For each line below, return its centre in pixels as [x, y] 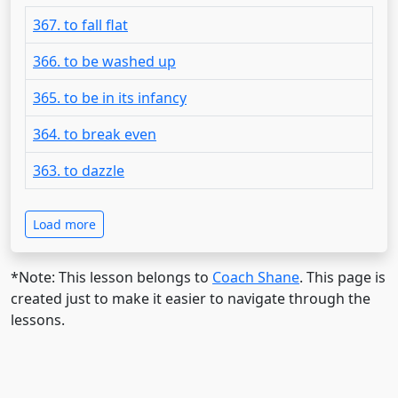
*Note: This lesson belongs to [111, 277]
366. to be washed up [104, 61]
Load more [64, 224]
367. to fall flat [80, 24]
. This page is [342, 277]
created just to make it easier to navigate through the [191, 298]
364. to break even [95, 134]
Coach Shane [256, 277]
